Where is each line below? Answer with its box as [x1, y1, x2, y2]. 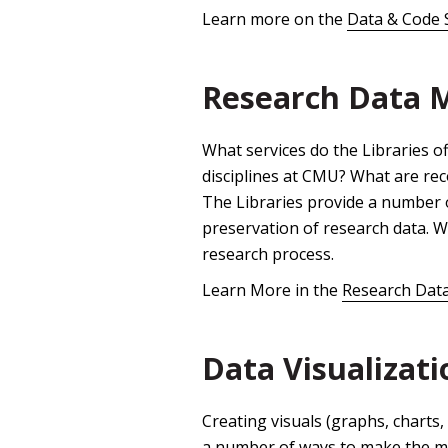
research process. [202, 243, 334, 266]
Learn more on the [202, 8, 347, 31]
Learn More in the [202, 279, 342, 302]
